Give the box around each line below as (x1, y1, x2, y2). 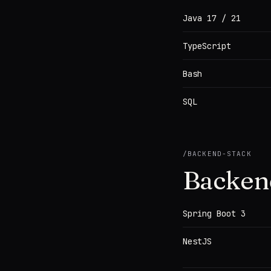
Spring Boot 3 (183, 208, 246, 219)
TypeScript (183, 41, 231, 51)
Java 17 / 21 (183, 13, 241, 24)
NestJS (183, 236, 212, 247)
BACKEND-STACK (188, 149, 252, 158)
